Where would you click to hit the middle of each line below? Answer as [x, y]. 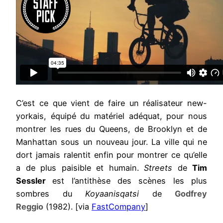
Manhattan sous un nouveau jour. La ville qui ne [111, 142]
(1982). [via [67, 206]
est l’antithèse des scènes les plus [130, 180]
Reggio [30, 206]
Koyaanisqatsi [112, 193]
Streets [158, 167]
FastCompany [118, 206]
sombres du [51, 193]
